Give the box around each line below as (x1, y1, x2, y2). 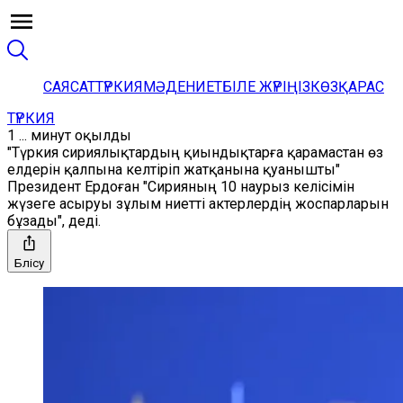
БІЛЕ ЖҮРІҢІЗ (222, 78, 310, 95)
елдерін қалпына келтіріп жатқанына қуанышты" (7, 161, 340, 178)
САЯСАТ (43, 78, 95, 95)
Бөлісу (14, 256, 44, 270)
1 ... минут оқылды (7, 127, 131, 144)
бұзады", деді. (7, 212, 101, 229)
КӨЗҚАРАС (310, 78, 384, 95)
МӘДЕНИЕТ (143, 78, 222, 95)
